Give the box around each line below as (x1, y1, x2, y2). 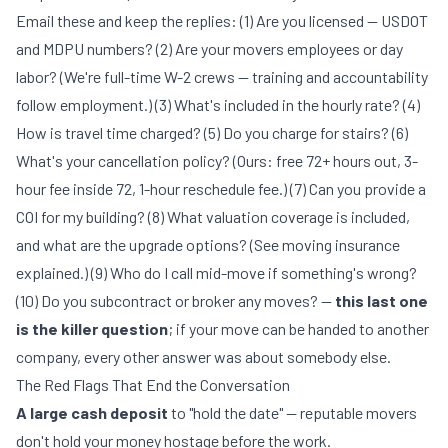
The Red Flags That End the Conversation (16, 375, 290, 394)
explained (16, 263, 80, 282)
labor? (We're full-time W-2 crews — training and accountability (16, 67, 428, 86)
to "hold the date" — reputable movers (168, 403, 417, 422)
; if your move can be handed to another (168, 319, 429, 338)
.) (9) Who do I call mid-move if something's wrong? (80, 263, 417, 282)
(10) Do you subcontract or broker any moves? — (16, 291, 335, 310)
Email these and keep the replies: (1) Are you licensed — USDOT (16, 11, 428, 30)
